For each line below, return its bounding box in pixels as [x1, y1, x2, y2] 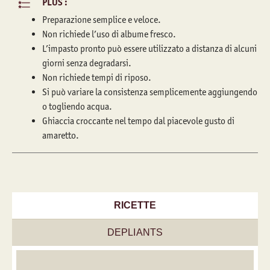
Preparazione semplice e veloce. [42, 14, 161, 25]
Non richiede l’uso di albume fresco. [42, 28, 176, 40]
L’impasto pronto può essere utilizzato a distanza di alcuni [42, 43, 257, 54]
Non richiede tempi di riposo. [42, 72, 151, 83]
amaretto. [42, 130, 79, 141]
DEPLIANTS [107, 227, 163, 237]
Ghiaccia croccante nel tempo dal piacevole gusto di [42, 115, 234, 127]
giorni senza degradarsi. [42, 57, 131, 69]
